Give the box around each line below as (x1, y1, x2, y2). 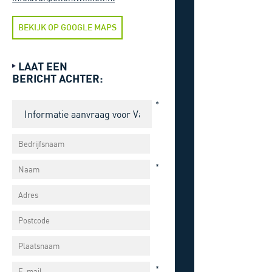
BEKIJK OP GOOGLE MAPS (18, 22, 117, 32)
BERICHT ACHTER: (12, 72, 104, 85)
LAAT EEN (18, 59, 68, 73)
